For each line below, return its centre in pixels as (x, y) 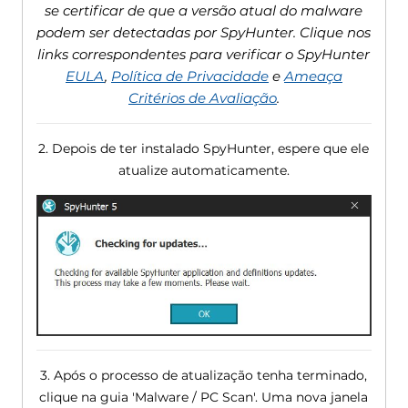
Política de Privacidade (189, 76)
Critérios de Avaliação (202, 97)
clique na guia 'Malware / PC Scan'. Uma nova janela (204, 397)
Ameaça (313, 76)
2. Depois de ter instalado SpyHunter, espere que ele (204, 148)
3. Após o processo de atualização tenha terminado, (204, 375)
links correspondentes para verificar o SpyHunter (204, 54)
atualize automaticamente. (204, 170)
